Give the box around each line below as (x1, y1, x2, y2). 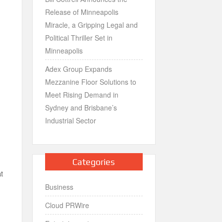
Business (45, 181, 73, 192)
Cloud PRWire (45, 200, 89, 210)
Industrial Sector (45, 115, 96, 125)
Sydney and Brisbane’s (45, 102, 117, 112)
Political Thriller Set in (45, 32, 112, 43)
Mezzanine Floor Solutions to (45, 76, 136, 87)
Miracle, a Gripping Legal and (45, 19, 138, 30)
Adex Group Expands (45, 63, 112, 74)
